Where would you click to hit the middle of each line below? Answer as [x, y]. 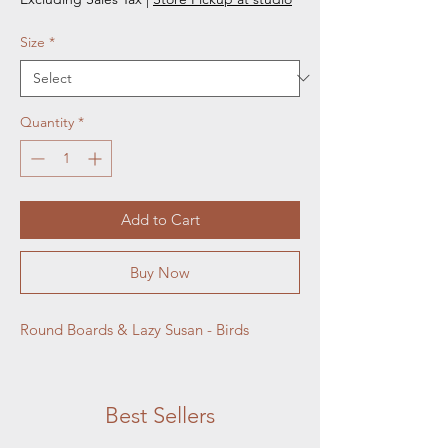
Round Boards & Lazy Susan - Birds [134, 329]
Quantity [47, 121]
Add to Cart [160, 219]
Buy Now [160, 272]
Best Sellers [160, 415]
